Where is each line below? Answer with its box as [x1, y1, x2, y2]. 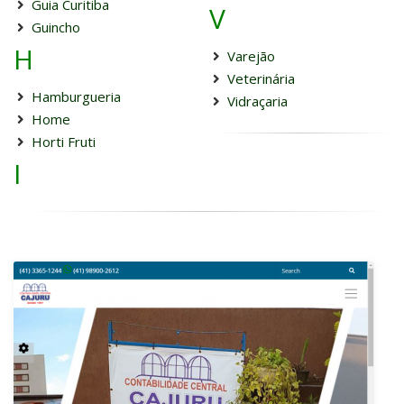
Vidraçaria [226, 92, 288, 110]
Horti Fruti [32, 133, 96, 151]
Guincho [32, 18, 80, 36]
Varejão [226, 47, 275, 65]
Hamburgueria [32, 87, 121, 106]
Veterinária [226, 69, 295, 87]
